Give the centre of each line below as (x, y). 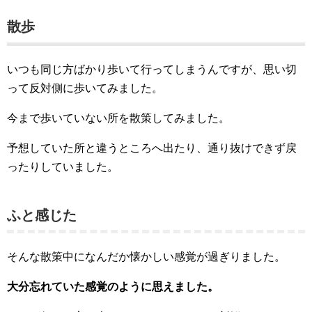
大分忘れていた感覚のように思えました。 (113, 287)
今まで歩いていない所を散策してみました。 (118, 118)
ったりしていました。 (63, 167)
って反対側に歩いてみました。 (85, 88)
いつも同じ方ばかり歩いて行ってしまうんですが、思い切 (152, 69)
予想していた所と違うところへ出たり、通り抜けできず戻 (152, 148)
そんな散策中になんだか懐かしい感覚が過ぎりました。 (146, 257)
